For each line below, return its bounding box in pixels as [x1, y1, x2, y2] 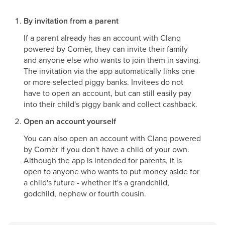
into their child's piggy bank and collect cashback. [24, 98, 197, 109]
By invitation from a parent [24, 15, 119, 27]
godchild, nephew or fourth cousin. [24, 188, 146, 199]
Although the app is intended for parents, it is [24, 155, 182, 166]
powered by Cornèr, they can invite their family [24, 43, 188, 54]
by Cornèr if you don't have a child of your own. [24, 144, 189, 155]
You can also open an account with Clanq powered [24, 133, 201, 144]
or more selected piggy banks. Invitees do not [24, 76, 183, 87]
